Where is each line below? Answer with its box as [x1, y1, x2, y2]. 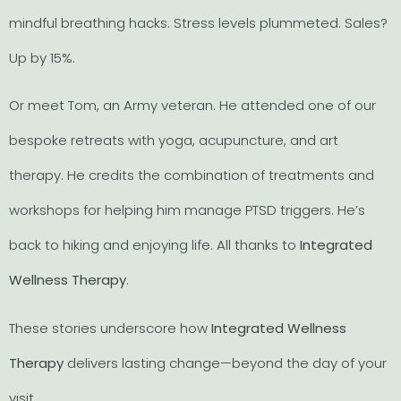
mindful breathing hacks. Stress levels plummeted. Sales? [9, 13, 388, 33]
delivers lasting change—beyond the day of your [64, 353, 387, 372]
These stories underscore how [9, 318, 211, 337]
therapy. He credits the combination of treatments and [9, 166, 374, 185]
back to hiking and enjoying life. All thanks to [9, 235, 300, 255]
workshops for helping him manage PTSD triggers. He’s [9, 200, 365, 220]
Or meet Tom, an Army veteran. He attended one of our [9, 96, 376, 115]
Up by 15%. [9, 48, 75, 68]
